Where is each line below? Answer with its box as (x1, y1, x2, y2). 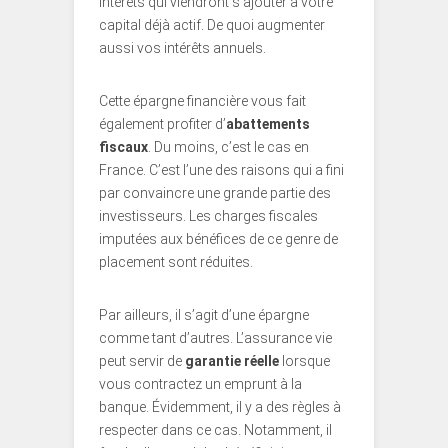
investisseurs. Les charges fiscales (99, 208, 318, 225)
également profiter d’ (99, 116, 226, 133)
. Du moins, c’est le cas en (148, 139, 309, 156)
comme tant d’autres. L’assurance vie (99, 330, 332, 347)
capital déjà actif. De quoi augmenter (99, 17, 325, 34)
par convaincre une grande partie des (99, 185, 331, 202)
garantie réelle (185, 353, 279, 370)
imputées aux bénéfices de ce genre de (99, 231, 338, 248)
